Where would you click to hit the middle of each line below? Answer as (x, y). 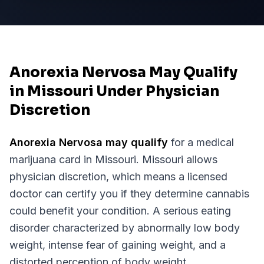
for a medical (201, 142)
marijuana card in (52, 159)
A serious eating (192, 211)
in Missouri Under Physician (114, 91)
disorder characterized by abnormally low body (125, 228)
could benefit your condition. (81, 211)
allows (200, 159)
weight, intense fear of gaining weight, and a (118, 245)
